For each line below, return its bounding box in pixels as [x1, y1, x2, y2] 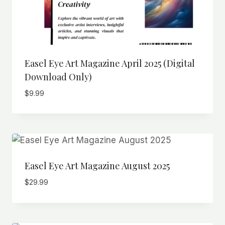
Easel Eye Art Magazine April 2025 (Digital [24, 57, 195, 69]
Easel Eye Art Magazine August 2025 [24, 160, 170, 172]
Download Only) [24, 71, 92, 83]
